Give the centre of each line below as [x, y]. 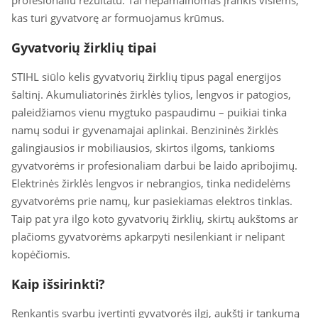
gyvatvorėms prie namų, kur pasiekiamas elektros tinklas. [152, 201]
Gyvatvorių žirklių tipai [84, 48]
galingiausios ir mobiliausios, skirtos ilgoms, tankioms [143, 148]
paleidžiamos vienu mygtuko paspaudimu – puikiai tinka [149, 112]
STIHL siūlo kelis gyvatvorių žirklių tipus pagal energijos [146, 77]
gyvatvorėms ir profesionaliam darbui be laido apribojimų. [154, 165]
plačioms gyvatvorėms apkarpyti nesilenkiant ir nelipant [148, 236]
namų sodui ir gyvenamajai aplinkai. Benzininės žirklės [145, 130]
